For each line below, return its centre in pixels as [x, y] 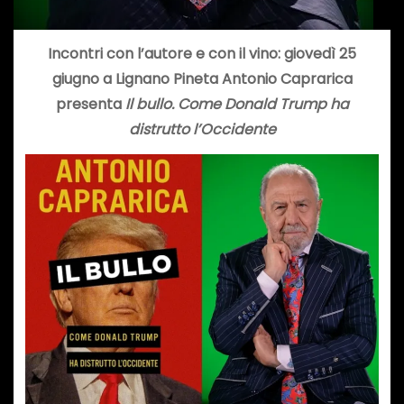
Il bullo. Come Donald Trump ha [237, 104]
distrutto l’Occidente [202, 129]
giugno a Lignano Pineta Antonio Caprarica [202, 78]
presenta [90, 104]
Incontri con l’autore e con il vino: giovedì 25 [202, 53]
